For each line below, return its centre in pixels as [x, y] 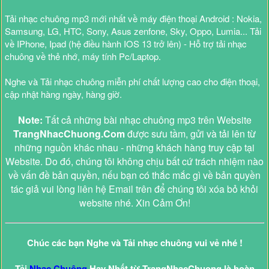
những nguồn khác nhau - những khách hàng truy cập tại [134, 148]
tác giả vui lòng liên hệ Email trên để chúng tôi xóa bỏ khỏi [134, 189]
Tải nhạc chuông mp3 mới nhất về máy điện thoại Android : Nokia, [133, 19]
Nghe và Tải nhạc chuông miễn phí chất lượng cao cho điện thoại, [132, 82]
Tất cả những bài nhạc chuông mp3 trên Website [147, 120]
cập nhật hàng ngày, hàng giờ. [63, 94]
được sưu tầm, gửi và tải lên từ [190, 134]
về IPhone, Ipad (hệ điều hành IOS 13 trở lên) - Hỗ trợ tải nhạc [126, 44]
